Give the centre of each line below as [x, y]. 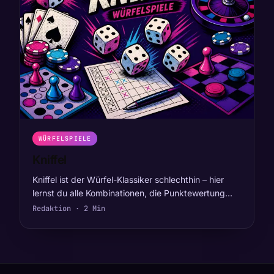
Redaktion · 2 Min [69, 208]
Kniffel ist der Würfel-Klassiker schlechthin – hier [128, 179]
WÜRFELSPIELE [65, 138]
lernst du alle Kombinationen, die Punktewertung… [132, 193]
